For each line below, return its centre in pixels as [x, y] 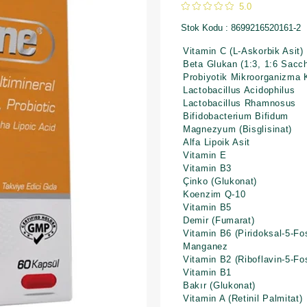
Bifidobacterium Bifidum [236, 116]
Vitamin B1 [207, 272]
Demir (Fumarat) [219, 220]
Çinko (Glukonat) [220, 181]
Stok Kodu [202, 28]
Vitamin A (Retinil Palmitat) [243, 298]
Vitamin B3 [207, 168]
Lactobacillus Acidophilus [239, 90]
